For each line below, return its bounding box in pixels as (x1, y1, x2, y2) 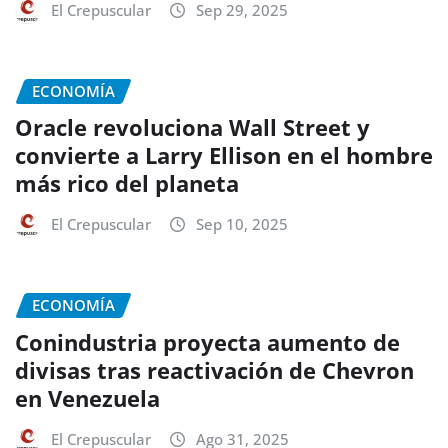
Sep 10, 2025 (196, 214, 288, 235)
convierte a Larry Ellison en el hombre (15, 140, 433, 171)
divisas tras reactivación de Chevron (15, 354, 414, 385)
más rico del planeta (15, 168, 239, 199)
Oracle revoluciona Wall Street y (15, 112, 370, 143)
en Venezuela (15, 382, 160, 413)
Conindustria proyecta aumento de (15, 326, 400, 357)
